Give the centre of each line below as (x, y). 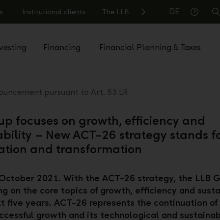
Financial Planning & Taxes (150, 47)
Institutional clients (54, 12)
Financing (62, 47)
